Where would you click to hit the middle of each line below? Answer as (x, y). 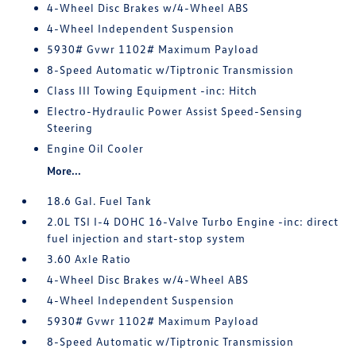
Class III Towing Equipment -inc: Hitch (153, 90)
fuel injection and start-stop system (147, 238)
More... (64, 170)
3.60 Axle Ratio (89, 259)
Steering (70, 128)
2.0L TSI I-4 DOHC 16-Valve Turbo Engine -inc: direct (193, 221)
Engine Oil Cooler (96, 148)
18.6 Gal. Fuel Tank (100, 201)
